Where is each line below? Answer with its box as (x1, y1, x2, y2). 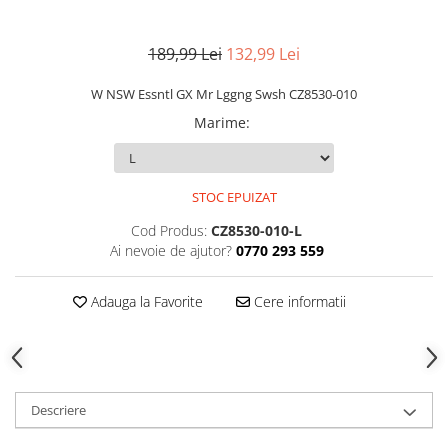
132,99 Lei (226, 43, 300, 65)
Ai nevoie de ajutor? (109, 241, 232, 260)
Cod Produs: (131, 221, 207, 240)
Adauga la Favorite (86, 292, 203, 311)
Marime (194, 113, 246, 132)
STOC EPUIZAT (189, 188, 277, 206)
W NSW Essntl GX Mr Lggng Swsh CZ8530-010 (91, 85, 357, 103)
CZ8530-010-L (211, 221, 302, 240)
